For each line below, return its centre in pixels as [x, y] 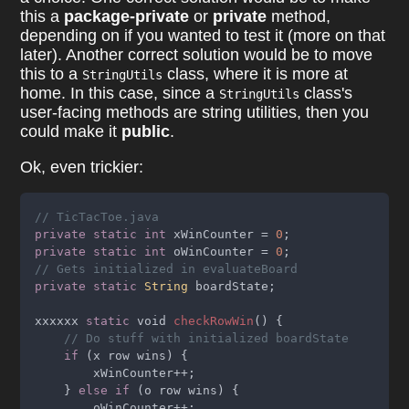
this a [42, 17]
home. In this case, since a [120, 94]
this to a [52, 74]
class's [326, 94]
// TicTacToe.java [97, 217]
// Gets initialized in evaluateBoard [167, 269]
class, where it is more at [256, 74]
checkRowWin [214, 321]
